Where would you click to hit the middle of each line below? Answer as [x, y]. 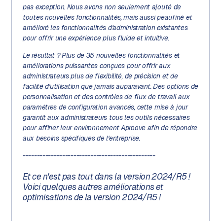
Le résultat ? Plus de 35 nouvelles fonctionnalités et [101, 55]
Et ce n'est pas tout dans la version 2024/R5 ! [106, 176]
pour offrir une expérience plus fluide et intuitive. [96, 38]
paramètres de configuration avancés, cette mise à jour [105, 107]
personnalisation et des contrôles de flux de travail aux [106, 96]
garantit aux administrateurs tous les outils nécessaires [106, 117]
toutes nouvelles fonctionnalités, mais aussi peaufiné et [107, 17]
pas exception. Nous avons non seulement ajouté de [102, 7]
